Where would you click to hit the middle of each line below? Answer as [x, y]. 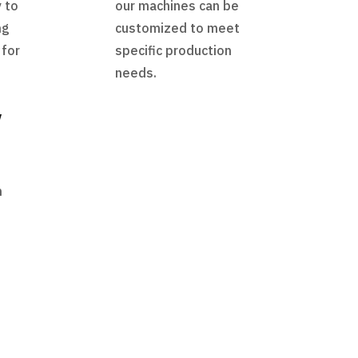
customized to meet [178, 28]
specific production [174, 50]
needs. [136, 72]
